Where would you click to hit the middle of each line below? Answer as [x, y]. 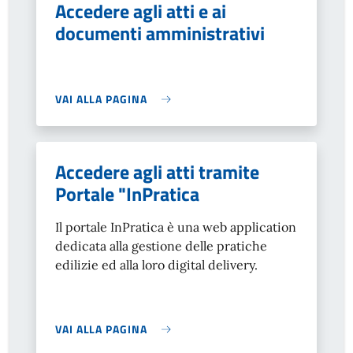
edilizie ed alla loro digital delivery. [156, 265]
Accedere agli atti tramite [157, 172]
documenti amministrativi [160, 33]
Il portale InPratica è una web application [176, 227]
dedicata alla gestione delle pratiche [161, 246]
